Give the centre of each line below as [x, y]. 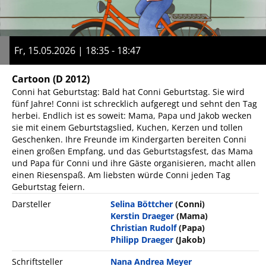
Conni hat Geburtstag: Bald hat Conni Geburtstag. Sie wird [128, 91]
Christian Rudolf [144, 227]
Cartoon [31, 79]
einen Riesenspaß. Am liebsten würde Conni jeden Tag [121, 175]
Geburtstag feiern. [48, 186]
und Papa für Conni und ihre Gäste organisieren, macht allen [134, 163]
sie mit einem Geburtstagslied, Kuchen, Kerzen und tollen [127, 127]
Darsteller [31, 204]
